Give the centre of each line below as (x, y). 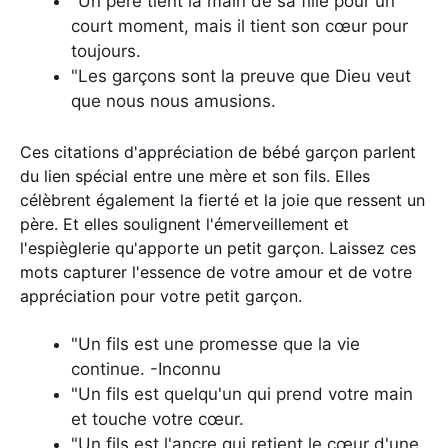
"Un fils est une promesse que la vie (215, 343)
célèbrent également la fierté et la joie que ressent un (222, 199)
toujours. (106, 51)
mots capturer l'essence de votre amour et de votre (216, 271)
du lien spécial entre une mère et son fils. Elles (195, 175)
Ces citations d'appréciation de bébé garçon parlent (218, 151)
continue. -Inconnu (146, 368)
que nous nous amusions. (173, 101)
